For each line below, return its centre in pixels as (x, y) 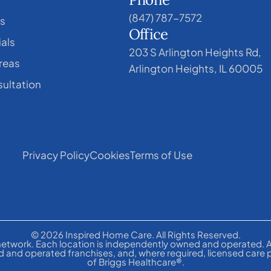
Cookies (110, 155)
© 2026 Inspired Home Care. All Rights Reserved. (135, 234)
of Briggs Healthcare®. (135, 261)
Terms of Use (162, 155)
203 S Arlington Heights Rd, (195, 52)
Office (149, 34)
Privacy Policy (56, 155)
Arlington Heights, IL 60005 (196, 68)
